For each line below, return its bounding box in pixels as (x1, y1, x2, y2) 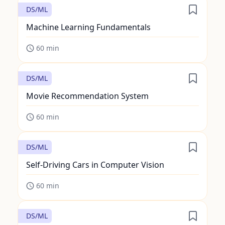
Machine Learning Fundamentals (26, 22, 151, 33)
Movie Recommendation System (26, 90, 149, 101)
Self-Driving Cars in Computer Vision (26, 159, 164, 170)
